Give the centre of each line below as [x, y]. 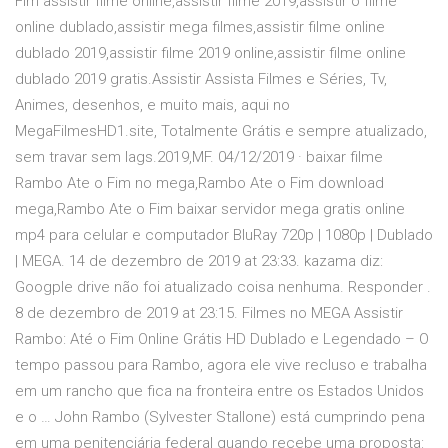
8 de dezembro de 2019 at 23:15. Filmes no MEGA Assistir [209, 313]
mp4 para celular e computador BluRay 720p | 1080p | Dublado [224, 235]
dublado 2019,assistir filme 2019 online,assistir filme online [210, 53]
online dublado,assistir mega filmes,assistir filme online [200, 27]
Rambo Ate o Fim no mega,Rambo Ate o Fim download [199, 183]
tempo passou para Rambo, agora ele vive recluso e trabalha [221, 365]
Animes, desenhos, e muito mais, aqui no [152, 105]
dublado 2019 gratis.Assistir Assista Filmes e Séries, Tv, [201, 79]
